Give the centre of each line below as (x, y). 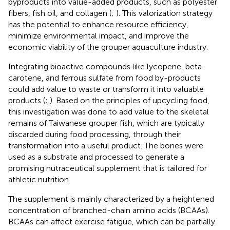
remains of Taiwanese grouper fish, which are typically (106, 123)
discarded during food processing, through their (94, 134)
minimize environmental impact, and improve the (99, 35)
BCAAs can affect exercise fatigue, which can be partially (112, 221)
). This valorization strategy (164, 13)
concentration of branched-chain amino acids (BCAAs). (109, 210)
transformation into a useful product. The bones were (106, 145)
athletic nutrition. (39, 179)
